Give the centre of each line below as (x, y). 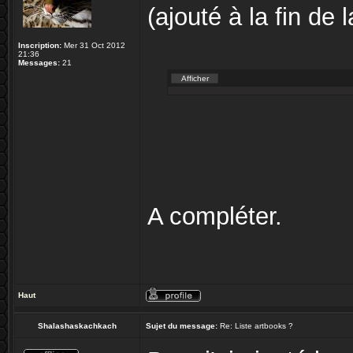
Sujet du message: (182, 326)
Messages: (39, 63)
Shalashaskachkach (77, 326)
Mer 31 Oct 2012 (93, 45)
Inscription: (40, 45)
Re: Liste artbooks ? (255, 326)
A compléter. (215, 216)
